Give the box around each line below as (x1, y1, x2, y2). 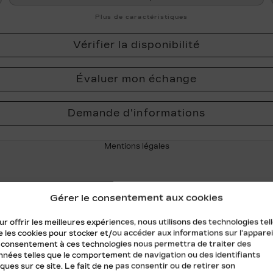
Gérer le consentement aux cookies (49, 192, 223, 204)
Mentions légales (104, 141, 169, 151)
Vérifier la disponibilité (73, 38, 200, 51)
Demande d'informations (68, 107, 205, 119)
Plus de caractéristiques (93, 13, 188, 21)
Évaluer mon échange (76, 73, 197, 85)
